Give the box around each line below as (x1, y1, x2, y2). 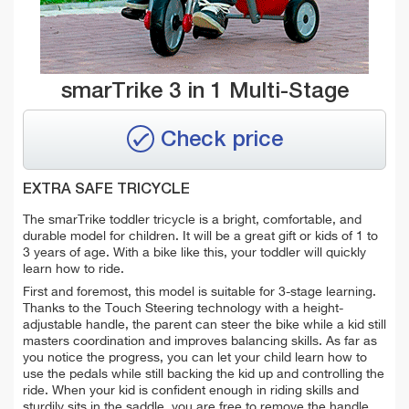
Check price (160, 129, 283, 152)
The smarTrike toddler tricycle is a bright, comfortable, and (23, 214, 362, 227)
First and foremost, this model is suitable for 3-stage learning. (23, 286, 376, 299)
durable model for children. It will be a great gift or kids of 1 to (23, 230, 378, 244)
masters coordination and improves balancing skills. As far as (23, 335, 377, 349)
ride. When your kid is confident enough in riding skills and (23, 384, 359, 398)
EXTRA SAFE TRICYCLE (23, 183, 190, 198)
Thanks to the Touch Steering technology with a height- (23, 302, 343, 316)
